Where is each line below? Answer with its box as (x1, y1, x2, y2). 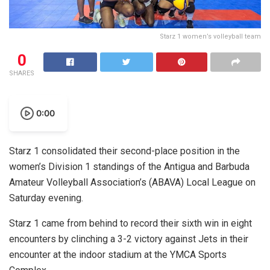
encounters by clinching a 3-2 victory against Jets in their (9, 233, 248, 245)
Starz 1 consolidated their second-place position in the (9, 145, 240, 157)
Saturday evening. (9, 192, 83, 204)
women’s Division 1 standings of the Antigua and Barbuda (9, 160, 250, 172)
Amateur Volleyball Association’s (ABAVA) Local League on (9, 176, 256, 188)
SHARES (9, 69, 34, 77)
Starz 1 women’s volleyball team (160, 32, 261, 40)
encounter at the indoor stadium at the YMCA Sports (9, 248, 227, 260)
